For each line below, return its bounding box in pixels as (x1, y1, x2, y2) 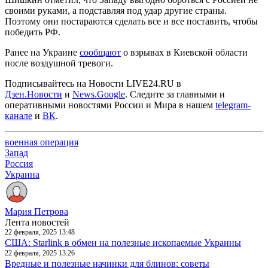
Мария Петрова (5, 206, 68, 217)
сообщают (80, 47, 121, 57)
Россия (5, 158, 33, 169)
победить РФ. (5, 26, 60, 37)
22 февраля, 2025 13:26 (5, 248, 75, 257)
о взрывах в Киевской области (121, 47, 248, 57)
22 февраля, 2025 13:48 (5, 227, 75, 236)
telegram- (215, 99, 251, 110)
